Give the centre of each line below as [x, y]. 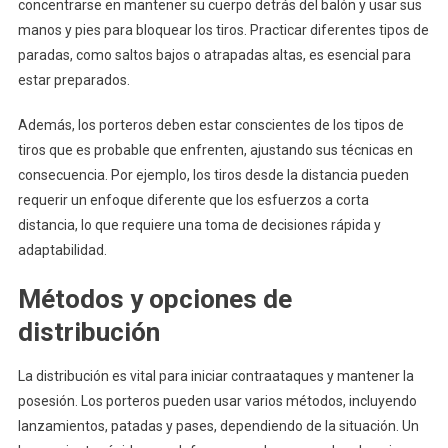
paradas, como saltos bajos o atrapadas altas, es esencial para [214, 55]
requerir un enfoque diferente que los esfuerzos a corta [193, 200]
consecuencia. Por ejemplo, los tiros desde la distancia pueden [213, 175]
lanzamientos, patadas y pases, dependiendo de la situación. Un [218, 426]
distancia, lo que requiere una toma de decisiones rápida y [199, 225]
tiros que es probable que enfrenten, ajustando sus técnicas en [215, 150]
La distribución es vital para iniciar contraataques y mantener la [215, 376]
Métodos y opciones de [154, 299]
